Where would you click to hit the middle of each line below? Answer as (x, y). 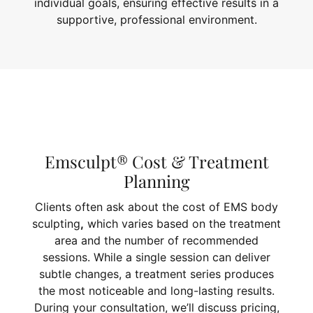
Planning (156, 181)
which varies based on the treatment (182, 223)
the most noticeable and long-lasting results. (156, 290)
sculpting (56, 223)
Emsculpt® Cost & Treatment (156, 162)
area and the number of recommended (156, 240)
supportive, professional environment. (156, 20)
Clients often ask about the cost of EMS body (156, 206)
